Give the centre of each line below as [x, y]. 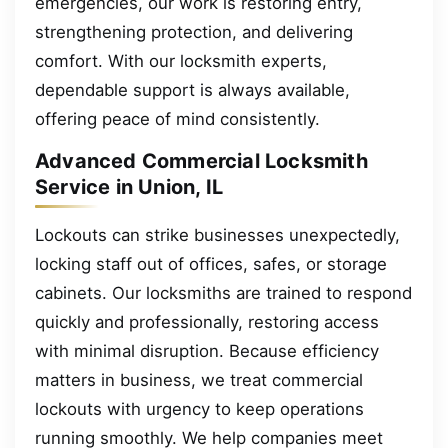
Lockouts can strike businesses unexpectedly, [217, 234]
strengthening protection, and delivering [194, 31]
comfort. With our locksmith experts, [181, 60]
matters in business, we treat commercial [199, 379]
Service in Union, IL [129, 187]
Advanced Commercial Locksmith [201, 161]
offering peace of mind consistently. [177, 118]
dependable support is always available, [192, 89]
